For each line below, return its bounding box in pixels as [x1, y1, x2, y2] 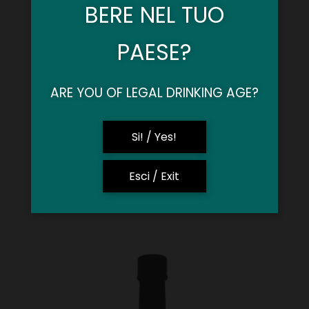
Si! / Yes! [132, 128, 177, 145]
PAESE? [117, 37, 192, 68]
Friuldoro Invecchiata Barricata [41, 182, 268, 204]
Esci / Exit [129, 168, 180, 184]
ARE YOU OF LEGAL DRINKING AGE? [50, 83, 259, 102]
